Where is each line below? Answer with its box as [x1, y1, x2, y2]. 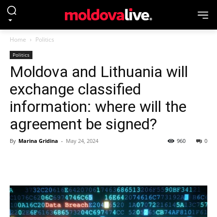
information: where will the [10, 97, 186, 116]
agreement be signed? [10, 115, 157, 133]
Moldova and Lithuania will [10, 62, 188, 81]
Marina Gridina [18, 137, 58, 144]
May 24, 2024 [66, 137, 98, 144]
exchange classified [10, 80, 141, 98]
